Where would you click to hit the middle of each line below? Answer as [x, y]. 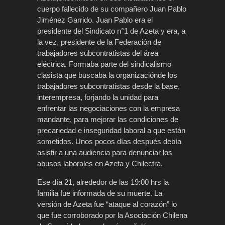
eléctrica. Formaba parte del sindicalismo [104, 64]
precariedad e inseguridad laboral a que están [111, 130]
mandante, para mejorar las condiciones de [108, 119]
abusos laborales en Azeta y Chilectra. [100, 163]
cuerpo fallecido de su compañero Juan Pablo [112, 9]
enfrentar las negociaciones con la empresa [108, 108]
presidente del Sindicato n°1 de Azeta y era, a [111, 31]
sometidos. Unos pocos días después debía [109, 141]
